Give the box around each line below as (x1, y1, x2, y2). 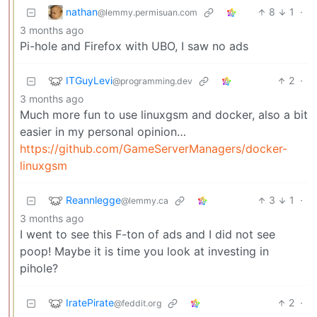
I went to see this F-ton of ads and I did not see (20, 227, 275, 242)
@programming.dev (113, 75, 192, 86)
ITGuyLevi (66, 74, 113, 86)
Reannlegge (66, 193, 121, 206)
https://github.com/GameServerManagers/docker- (20, 142, 287, 156)
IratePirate (66, 296, 114, 309)
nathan (66, 5, 98, 18)
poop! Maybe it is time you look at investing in (20, 244, 269, 259)
